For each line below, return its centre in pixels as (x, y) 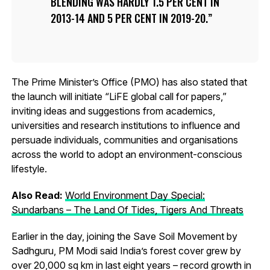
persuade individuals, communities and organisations (124, 140)
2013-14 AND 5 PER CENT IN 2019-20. (129, 18)
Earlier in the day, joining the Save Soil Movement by (124, 236)
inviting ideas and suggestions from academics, (113, 111)
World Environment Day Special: (135, 195)
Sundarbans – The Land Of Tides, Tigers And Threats (127, 209)
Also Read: (38, 195)
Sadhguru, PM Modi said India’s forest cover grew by (126, 250)
